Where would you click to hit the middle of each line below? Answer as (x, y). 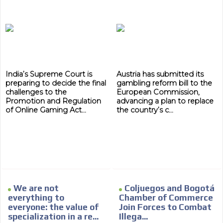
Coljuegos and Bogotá (169, 188)
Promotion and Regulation (54, 101)
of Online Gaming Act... (46, 110)
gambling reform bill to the (164, 83)
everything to (36, 198)
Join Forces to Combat (165, 207)
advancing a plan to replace (165, 101)
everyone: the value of (54, 207)
